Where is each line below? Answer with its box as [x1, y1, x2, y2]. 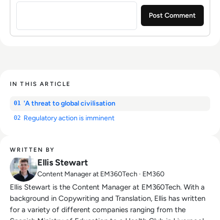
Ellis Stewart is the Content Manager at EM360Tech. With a [10, 182, 184, 192]
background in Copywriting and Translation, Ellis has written [10, 193, 205, 203]
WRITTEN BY [10, 146, 55, 153]
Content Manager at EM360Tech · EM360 [37, 169, 165, 178]
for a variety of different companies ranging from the [10, 205, 186, 214]
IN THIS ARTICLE [10, 80, 71, 87]
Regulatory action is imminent [24, 113, 116, 122]
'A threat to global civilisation [24, 99, 115, 108]
